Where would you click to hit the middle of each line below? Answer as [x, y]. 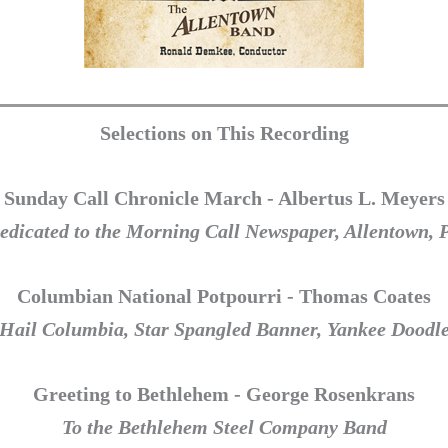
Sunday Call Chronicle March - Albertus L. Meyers [224, 197]
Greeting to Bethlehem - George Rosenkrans [224, 393]
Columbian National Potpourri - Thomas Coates [224, 295]
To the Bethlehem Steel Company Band [224, 426]
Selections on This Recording [224, 132]
